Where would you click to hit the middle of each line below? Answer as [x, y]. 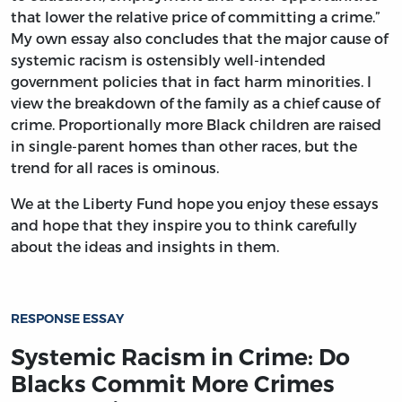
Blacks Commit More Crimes [173, 384]
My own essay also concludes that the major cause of [199, 38]
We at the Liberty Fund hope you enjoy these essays [195, 203]
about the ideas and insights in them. [145, 246]
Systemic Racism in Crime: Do [180, 357]
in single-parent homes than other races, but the [184, 145]
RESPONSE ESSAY [67, 319]
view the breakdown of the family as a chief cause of [195, 102]
